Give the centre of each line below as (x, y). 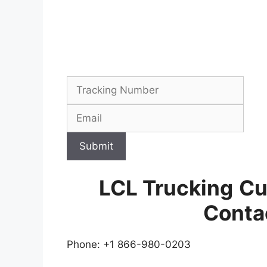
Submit (96, 146)
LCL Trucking (166, 188)
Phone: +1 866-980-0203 (129, 245)
